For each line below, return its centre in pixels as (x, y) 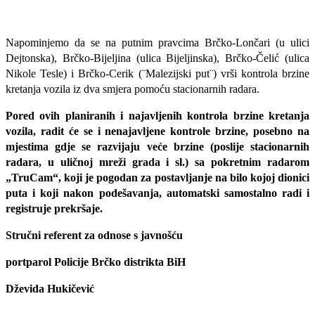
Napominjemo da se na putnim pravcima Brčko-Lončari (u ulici (157, 43)
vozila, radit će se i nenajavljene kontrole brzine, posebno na (157, 131)
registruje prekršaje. (54, 209)
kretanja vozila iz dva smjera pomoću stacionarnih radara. (133, 89)
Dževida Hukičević (50, 289)
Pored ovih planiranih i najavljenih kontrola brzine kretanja (157, 116)
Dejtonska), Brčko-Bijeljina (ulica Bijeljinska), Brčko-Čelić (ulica (157, 58)
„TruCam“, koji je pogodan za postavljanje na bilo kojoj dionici (157, 178)
